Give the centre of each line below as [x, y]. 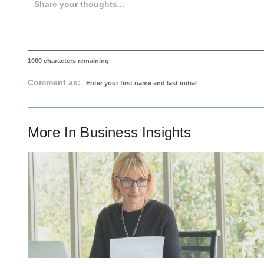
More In [54, 133]
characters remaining [75, 61]
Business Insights [136, 133]
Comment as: [55, 83]
